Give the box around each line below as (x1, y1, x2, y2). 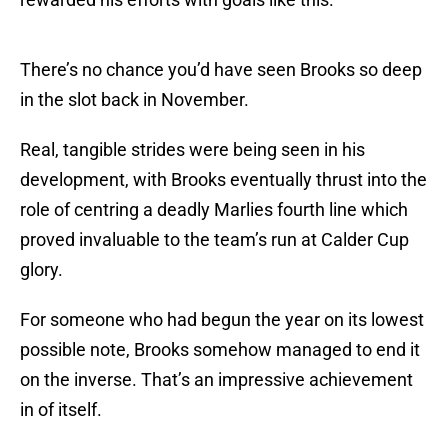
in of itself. (20, 399, 102, 421)
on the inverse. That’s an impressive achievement (20, 369, 413, 391)
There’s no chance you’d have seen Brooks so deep (20, 59, 422, 81)
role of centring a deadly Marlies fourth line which (20, 199, 408, 221)
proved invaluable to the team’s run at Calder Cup (20, 229, 409, 251)
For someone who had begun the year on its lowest (20, 309, 424, 331)
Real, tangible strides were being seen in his (20, 139, 365, 161)
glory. (20, 259, 63, 281)
